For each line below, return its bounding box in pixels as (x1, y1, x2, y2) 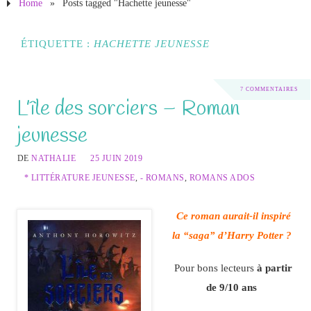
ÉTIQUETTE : (21, 37, 94, 50)
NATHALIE (31, 153, 76, 164)
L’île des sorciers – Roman (16, 94, 239, 124)
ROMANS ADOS (189, 173, 255, 183)
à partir (257, 261, 292, 274)
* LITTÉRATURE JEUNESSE (24, 173, 135, 183)
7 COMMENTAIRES (239, 86, 298, 93)
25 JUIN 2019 (90, 153, 143, 164)
